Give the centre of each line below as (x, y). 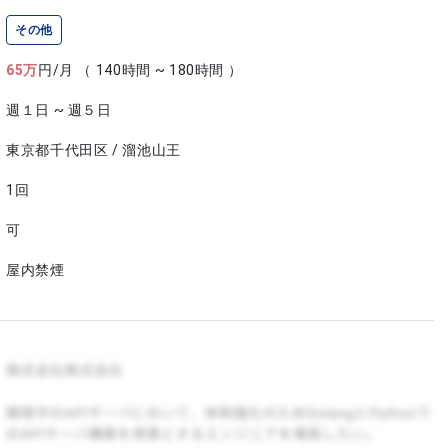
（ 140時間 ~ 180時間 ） (160, 69)
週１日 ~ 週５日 (59, 109)
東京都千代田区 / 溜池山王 (93, 149)
